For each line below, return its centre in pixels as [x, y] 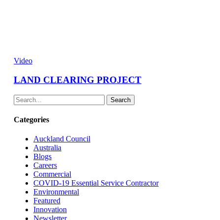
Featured [47, 201]
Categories [31, 120]
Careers [45, 165]
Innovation [50, 210]
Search [121, 100]
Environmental [56, 192]
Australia [47, 148]
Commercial [52, 174]
